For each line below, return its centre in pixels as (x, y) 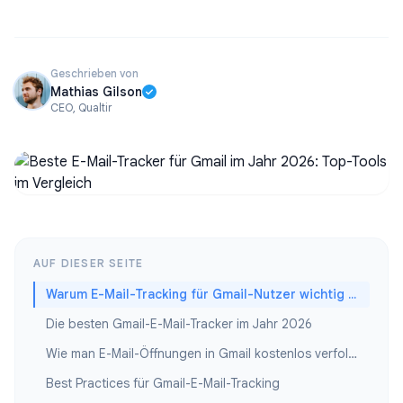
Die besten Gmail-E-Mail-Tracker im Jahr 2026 (179, 324)
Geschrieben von (94, 73)
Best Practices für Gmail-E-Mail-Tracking (163, 383)
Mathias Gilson (96, 92)
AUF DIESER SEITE (89, 263)
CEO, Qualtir (81, 107)
